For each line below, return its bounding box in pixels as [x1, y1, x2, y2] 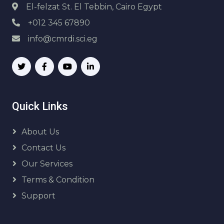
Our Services [21, 159, 72, 168]
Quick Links [12, 100, 68, 112]
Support [21, 191, 55, 200]
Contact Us [21, 143, 65, 152]
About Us [21, 127, 59, 136]
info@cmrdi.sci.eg [28, 34, 97, 43]
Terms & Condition [21, 175, 94, 184]
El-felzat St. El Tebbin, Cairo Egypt [26, 2, 162, 11]
